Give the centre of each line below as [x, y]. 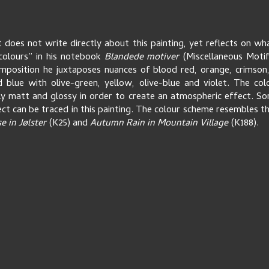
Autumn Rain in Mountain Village [160, 124]
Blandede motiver [144, 58]
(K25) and [68, 124]
